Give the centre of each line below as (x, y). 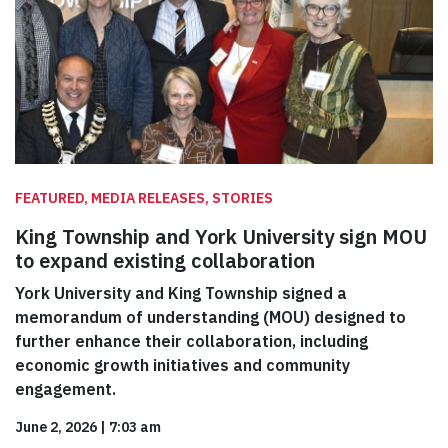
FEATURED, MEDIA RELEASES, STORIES (144, 198)
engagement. (65, 389)
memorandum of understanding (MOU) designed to (210, 317)
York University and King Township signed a (181, 293)
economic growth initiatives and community (182, 365)
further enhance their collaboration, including (191, 341)
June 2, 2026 (56, 427)
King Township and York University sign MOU (221, 237)
